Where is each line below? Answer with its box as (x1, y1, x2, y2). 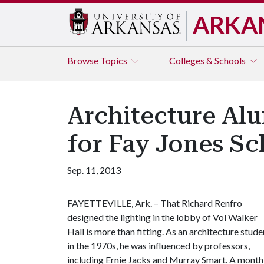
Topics (100, 55, 129, 66)
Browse (67, 55, 100, 66)
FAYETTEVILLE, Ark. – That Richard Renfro (67, 197, 242, 209)
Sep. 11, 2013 (67, 164, 121, 176)
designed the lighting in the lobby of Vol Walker (67, 212, 258, 223)
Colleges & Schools (169, 55, 247, 66)
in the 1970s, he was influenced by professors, (67, 240, 250, 251)
